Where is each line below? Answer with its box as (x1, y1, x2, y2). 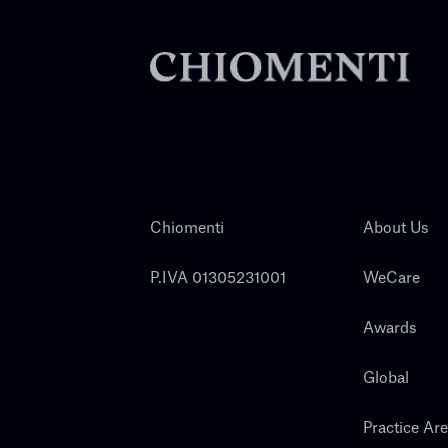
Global (362, 370, 409, 386)
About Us (362, 220, 429, 236)
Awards (362, 320, 417, 336)
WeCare (362, 270, 420, 286)
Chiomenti (150, 220, 224, 236)
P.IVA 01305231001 (150, 270, 286, 286)
